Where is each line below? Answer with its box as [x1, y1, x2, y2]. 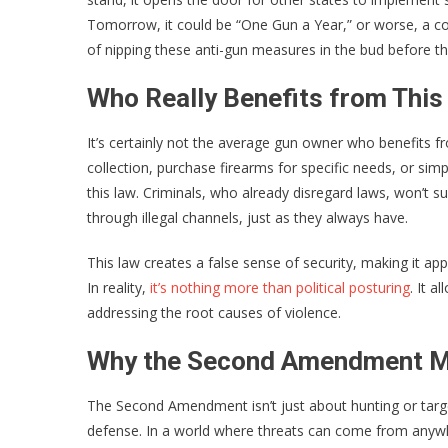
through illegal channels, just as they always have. [87, 207, 408, 227]
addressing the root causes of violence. [87, 302, 341, 322]
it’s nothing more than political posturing [150, 277, 410, 297]
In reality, [87, 277, 150, 297]
